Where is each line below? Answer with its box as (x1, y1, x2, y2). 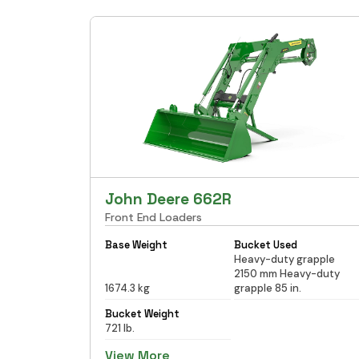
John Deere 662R (105, 188, 232, 209)
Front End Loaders (105, 209, 202, 224)
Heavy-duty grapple (233, 252, 335, 266)
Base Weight (105, 237, 167, 252)
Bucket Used (233, 237, 297, 252)
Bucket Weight (105, 306, 179, 321)
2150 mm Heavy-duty (233, 266, 340, 280)
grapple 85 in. (233, 280, 301, 295)
